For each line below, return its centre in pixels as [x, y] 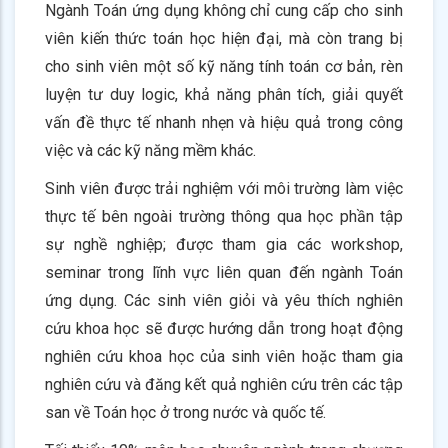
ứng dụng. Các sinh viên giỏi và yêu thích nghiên [224, 300]
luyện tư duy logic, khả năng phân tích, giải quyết [224, 94]
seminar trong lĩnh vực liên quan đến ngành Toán [224, 272]
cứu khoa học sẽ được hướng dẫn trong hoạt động [224, 328]
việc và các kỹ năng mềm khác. [150, 150]
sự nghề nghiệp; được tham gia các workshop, [224, 244]
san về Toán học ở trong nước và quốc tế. [185, 412]
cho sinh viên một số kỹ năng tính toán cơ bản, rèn [224, 66]
